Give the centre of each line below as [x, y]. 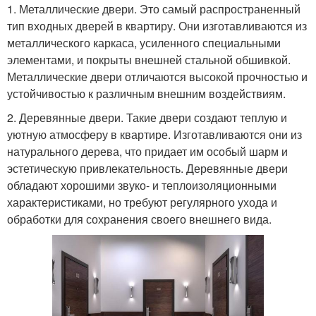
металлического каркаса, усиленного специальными [144, 42]
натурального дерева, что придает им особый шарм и [147, 151]
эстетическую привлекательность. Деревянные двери [147, 168]
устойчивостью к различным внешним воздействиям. [146, 93]
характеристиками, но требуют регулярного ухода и [142, 202]
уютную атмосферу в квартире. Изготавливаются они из [154, 134]
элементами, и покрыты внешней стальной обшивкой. [149, 59]
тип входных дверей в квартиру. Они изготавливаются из [157, 25]
